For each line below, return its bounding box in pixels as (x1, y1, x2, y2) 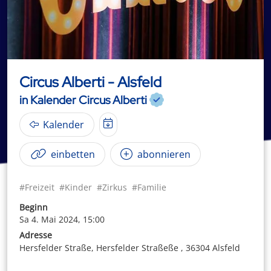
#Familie (132, 181, 166, 193)
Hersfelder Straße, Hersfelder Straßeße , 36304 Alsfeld (19, 241, 240, 253)
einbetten (48, 147, 95, 161)
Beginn (19, 201, 48, 213)
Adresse (19, 229, 52, 241)
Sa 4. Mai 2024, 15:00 (19, 213, 105, 225)
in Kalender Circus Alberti (19, 92, 147, 108)
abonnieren (135, 147, 191, 161)
